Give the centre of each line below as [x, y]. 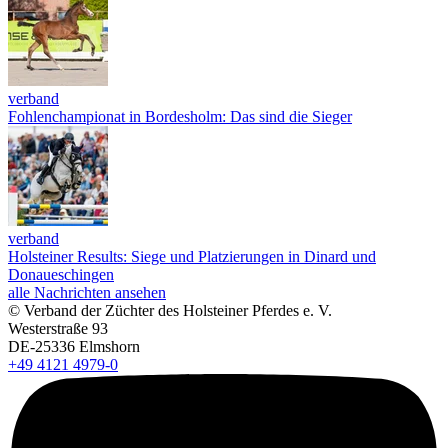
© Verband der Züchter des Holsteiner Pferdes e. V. [170, 310]
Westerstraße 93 [58, 328]
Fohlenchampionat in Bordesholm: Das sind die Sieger [180, 116]
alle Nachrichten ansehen [87, 292]
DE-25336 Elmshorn [74, 346]
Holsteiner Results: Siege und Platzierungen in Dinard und [192, 256]
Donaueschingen [61, 274]
